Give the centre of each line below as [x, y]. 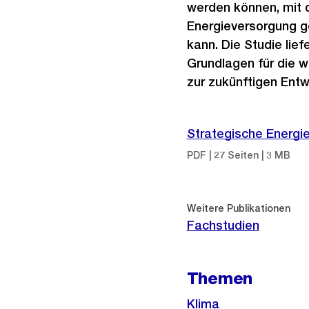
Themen [220, 278]
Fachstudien [223, 225]
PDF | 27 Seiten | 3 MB [238, 155]
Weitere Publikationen [238, 208]
